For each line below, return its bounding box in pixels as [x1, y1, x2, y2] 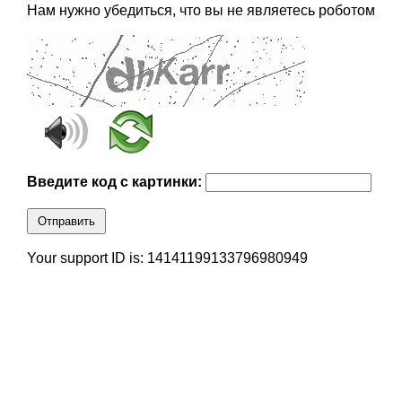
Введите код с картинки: [26, 174, 205, 190]
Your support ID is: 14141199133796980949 [26, 250, 308, 267]
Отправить [37, 214, 95, 229]
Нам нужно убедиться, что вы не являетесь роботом [26, 3, 375, 19]
